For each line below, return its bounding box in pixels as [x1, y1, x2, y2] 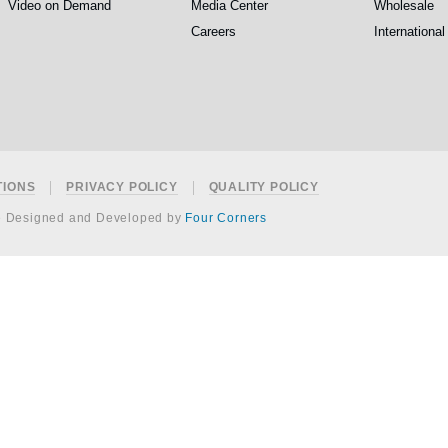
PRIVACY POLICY [66, 180, 178, 194]
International [373, 24, 445, 39]
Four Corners [185, 211, 268, 225]
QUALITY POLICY [208, 180, 319, 194]
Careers [190, 24, 236, 39]
